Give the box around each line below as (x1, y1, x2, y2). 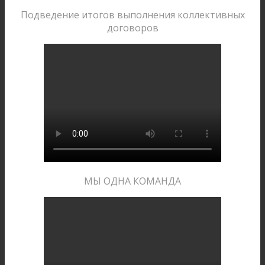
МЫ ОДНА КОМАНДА (84, 174, 181, 188)
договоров (106, 21, 159, 35)
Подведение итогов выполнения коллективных (20, 8, 245, 22)
